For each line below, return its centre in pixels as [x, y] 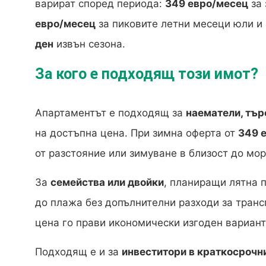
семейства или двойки [107, 183]
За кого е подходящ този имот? [147, 74]
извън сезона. [89, 44]
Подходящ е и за [78, 252]
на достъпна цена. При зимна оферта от [137, 133]
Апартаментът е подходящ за [110, 113]
